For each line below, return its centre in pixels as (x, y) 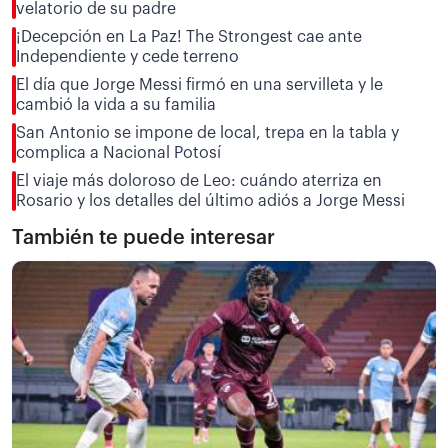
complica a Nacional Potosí (118, 152)
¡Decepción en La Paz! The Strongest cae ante (189, 36)
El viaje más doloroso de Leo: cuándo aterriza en (199, 180)
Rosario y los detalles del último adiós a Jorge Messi (210, 200)
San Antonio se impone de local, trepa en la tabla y (207, 132)
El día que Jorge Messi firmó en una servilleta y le (199, 84)
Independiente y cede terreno (127, 56)
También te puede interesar (143, 237)
